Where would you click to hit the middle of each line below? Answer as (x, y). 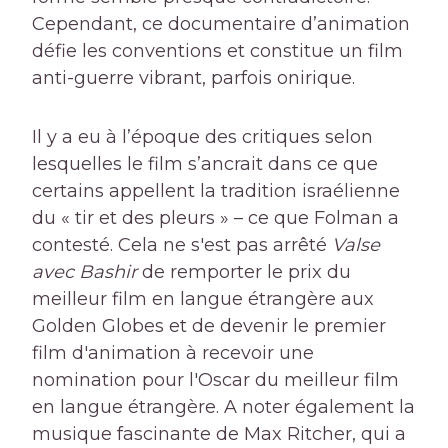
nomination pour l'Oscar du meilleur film (215, 380)
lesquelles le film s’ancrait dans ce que (205, 164)
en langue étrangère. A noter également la (223, 407)
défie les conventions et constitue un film (217, 51)
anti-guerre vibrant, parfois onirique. (193, 78)
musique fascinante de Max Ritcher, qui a (219, 434)
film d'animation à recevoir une (173, 353)
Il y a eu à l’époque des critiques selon (202, 137)
